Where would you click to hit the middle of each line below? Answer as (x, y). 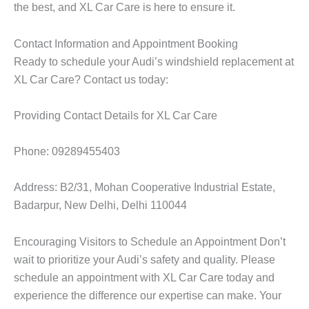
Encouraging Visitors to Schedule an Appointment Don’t (150, 241)
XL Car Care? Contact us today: (91, 79)
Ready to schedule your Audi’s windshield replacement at (154, 61)
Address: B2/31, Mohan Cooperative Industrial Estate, (144, 187)
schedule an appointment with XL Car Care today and (144, 277)
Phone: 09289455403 (67, 151)
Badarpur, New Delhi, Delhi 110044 (100, 205)
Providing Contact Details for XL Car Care (116, 115)
